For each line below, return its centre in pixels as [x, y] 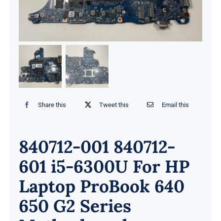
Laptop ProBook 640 [101, 186]
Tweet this [114, 105]
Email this [175, 105]
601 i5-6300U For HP [104, 166]
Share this [52, 105]
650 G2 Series [75, 206]
